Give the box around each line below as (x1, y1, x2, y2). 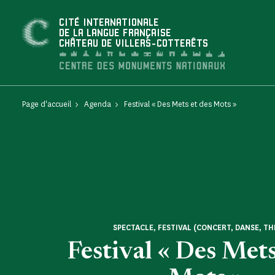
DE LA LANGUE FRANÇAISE (59, 28, 171, 39)
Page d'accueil (22, 99, 71, 109)
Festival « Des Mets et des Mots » (124, 99, 236, 109)
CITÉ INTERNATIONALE (59, 18, 159, 28)
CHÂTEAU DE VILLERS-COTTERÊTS (59, 39, 208, 49)
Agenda (84, 99, 111, 109)
